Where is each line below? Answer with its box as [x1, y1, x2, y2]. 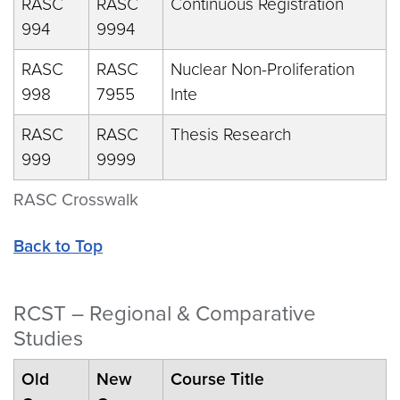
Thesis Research [171, 124, 291, 145]
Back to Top [13, 236, 103, 256]
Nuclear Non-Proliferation [171, 59, 354, 79]
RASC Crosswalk [13, 189, 138, 210]
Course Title [171, 369, 264, 389]
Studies [13, 326, 83, 352]
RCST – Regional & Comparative [13, 301, 316, 327]
